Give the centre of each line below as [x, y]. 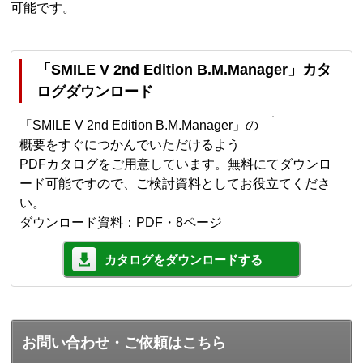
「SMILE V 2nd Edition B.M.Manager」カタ [184, 70]
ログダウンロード [95, 92]
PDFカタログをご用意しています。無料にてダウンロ [176, 164]
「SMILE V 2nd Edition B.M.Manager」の [139, 126]
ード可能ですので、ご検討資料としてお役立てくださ [175, 184]
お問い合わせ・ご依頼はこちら [124, 343]
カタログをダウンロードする [184, 260]
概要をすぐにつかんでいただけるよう [130, 145]
